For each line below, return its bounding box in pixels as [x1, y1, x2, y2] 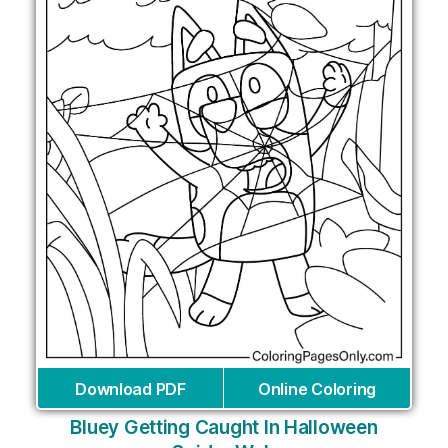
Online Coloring [258, 379, 376, 400]
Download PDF [75, 379, 186, 400]
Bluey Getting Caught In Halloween [70, 416, 378, 440]
